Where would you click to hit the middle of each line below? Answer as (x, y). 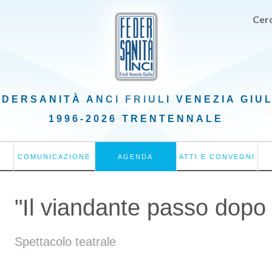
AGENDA (136, 156)
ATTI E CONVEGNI (217, 156)
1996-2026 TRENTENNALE (136, 119)
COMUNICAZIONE (54, 156)
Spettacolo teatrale (65, 242)
